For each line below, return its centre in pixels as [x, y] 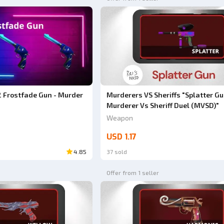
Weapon [119, 118]
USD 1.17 [121, 137]
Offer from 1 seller [132, 173]
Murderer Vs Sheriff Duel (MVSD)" [162, 105]
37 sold [116, 152]
